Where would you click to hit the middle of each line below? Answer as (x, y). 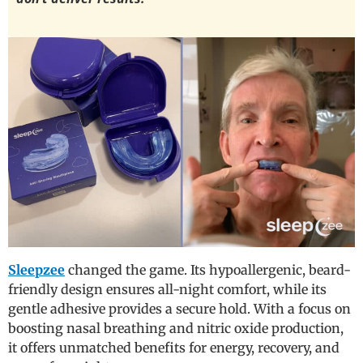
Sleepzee (36, 269)
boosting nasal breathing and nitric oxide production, (176, 328)
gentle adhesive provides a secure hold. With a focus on (179, 308)
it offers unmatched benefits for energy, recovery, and (174, 347)
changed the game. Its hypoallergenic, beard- (208, 269)
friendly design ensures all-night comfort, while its (167, 289)
